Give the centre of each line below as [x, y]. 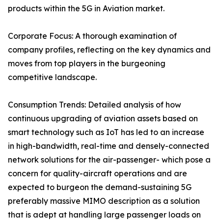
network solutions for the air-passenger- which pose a [109, 160]
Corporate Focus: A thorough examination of [92, 36]
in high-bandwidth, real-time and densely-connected [109, 146]
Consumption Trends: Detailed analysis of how [95, 105]
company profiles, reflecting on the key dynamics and [109, 50]
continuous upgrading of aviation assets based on [103, 119]
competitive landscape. [52, 77]
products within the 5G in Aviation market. [86, 9]
